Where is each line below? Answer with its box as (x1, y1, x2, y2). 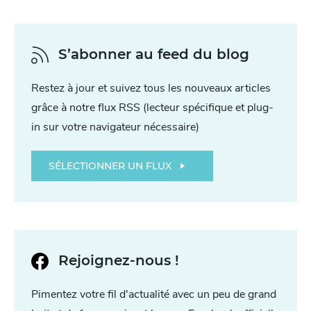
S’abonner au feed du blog (58, 46, 250, 63)
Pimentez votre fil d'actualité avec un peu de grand (31, 286, 276, 302)
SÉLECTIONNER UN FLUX (49, 159, 171, 172)
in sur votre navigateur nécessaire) (31, 119, 199, 135)
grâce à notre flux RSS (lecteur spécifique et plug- (31, 99, 274, 115)
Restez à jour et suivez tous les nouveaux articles (31, 80, 271, 96)
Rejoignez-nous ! (58, 252, 180, 269)
